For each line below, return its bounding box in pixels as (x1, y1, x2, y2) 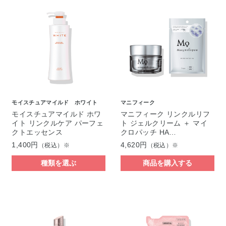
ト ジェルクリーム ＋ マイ (120, 119, 208, 127)
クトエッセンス (12, 128, 63, 136)
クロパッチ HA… (120, 128, 177, 136)
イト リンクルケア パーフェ (12, 119, 104, 127)
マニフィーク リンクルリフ (120, 109, 210, 118)
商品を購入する (142, 158, 192, 167)
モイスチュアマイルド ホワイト (12, 99, 98, 105)
